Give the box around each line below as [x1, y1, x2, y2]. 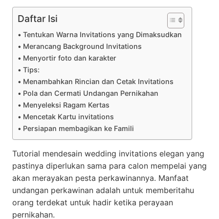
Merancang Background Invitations [22, 42, 142, 50]
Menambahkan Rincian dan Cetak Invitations [22, 77, 174, 86]
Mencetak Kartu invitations [22, 112, 114, 121]
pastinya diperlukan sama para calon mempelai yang [12, 161, 207, 171]
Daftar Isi [18, 13, 58, 25]
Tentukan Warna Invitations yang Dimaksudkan [22, 30, 182, 39]
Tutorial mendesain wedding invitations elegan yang [12, 149, 204, 158]
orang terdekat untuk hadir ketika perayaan [12, 197, 173, 207]
